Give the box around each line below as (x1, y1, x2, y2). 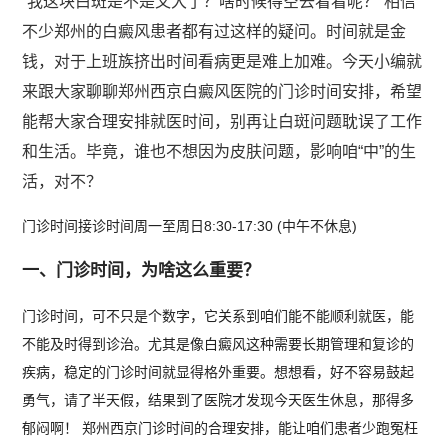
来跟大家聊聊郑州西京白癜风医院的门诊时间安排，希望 (22, 83, 423, 100)
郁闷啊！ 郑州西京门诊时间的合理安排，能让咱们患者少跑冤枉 (22, 420, 419, 436)
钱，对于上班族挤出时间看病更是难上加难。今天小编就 (22, 53, 423, 70)
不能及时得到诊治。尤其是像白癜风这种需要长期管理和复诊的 (22, 336, 415, 352)
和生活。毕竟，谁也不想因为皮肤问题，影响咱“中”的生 (22, 143, 417, 160)
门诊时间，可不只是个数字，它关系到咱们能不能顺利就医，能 (22, 308, 415, 324)
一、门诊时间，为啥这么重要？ (22, 261, 261, 280)
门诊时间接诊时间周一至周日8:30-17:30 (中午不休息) (22, 218, 358, 234)
